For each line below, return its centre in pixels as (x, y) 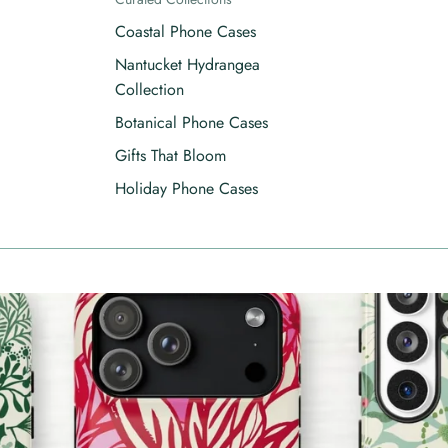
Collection (149, 89)
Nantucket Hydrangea (187, 64)
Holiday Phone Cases (186, 188)
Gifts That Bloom (170, 155)
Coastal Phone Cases (185, 31)
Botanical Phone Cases (191, 122)
